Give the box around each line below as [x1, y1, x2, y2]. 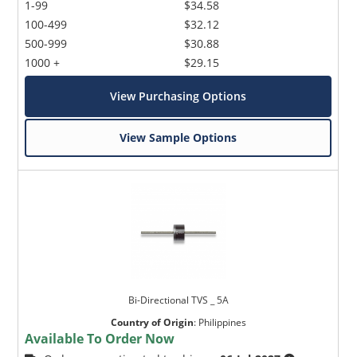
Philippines [198, 315, 246, 329]
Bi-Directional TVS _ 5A [127, 292, 229, 307]
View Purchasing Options [110, 88, 247, 104]
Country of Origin [110, 315, 194, 329]
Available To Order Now [25, 329, 175, 347]
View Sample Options [120, 129, 237, 145]
